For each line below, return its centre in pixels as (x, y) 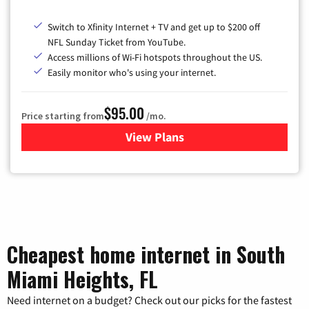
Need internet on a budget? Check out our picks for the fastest (149, 300)
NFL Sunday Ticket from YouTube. (117, 42)
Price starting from (63, 116)
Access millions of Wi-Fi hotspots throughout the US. (155, 58)
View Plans (154, 137)
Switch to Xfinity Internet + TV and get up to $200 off (154, 27)
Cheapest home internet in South (146, 255)
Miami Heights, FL (82, 279)
